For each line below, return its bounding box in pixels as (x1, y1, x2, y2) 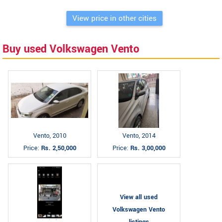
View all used (120, 192, 158, 202)
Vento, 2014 (122, 131, 156, 140)
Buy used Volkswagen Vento (2, 41, 139, 57)
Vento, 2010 (33, 131, 66, 140)
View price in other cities (72, 12, 157, 24)
